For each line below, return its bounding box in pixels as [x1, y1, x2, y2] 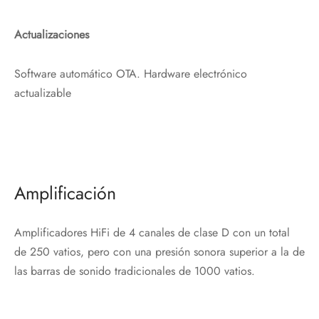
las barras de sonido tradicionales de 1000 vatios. [14, 262, 255, 279]
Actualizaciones [14, 26, 89, 43]
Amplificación [14, 179, 116, 206]
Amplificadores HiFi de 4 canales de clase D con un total [14, 224, 290, 241]
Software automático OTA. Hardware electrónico [14, 65, 247, 82]
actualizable [14, 84, 71, 101]
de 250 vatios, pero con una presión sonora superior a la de [14, 243, 305, 260]
